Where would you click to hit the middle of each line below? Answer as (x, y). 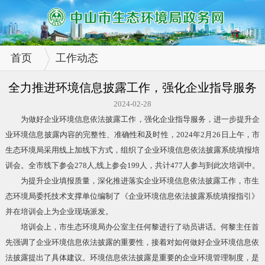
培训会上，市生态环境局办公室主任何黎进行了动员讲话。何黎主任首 (132, 227)
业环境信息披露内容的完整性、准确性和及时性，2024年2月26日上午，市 (132, 135)
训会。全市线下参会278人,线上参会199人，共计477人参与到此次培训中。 (132, 166)
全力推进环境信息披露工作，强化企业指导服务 (132, 88)
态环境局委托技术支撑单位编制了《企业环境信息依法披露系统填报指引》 (132, 196)
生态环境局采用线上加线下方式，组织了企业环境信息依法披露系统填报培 (132, 150)
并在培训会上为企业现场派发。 (59, 212)
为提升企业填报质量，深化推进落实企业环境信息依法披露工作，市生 (132, 181)
